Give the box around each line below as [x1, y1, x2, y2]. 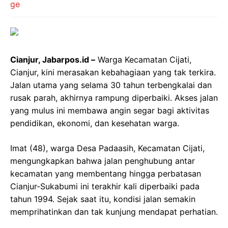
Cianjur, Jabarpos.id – [10, 54, 95, 65]
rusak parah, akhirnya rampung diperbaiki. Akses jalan [10, 93, 218, 103]
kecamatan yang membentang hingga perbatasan [10, 168, 201, 179]
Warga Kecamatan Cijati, [95, 54, 191, 65]
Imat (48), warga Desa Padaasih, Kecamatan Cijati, [10, 143, 205, 153]
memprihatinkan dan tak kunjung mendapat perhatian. [10, 207, 218, 217]
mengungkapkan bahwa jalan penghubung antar [10, 156, 195, 166]
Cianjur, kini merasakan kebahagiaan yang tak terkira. [10, 67, 216, 77]
